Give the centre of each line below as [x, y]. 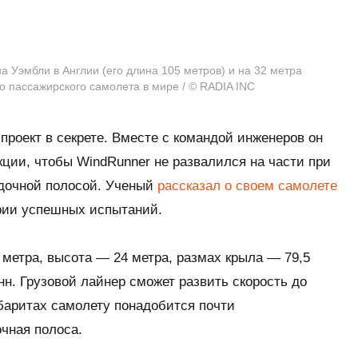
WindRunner [113, 161]
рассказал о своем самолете [247, 185]
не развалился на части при [241, 161]
